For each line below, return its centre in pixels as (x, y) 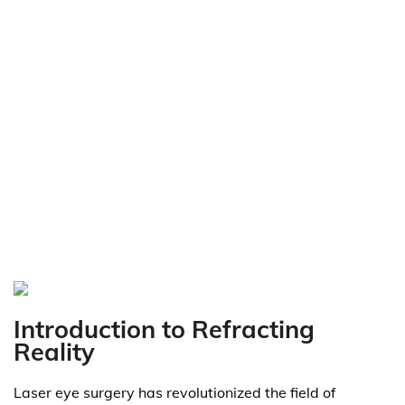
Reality (54, 352)
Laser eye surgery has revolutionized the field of (174, 392)
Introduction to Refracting (164, 329)
